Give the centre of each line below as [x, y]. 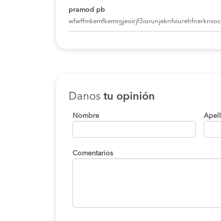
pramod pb [87, 10]
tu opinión [129, 97]
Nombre [86, 116]
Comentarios [93, 154]
